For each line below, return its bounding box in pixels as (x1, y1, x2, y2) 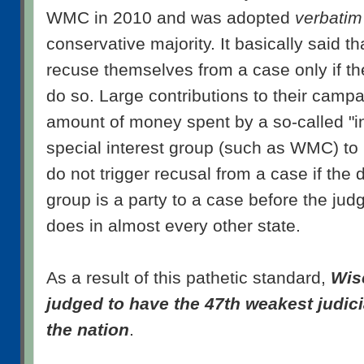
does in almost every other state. (46, 216, 301, 236)
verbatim (295, 8, 362, 28)
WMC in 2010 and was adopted (46, 8, 295, 28)
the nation (46, 320, 129, 340)
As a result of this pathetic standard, (46, 268, 331, 288)
